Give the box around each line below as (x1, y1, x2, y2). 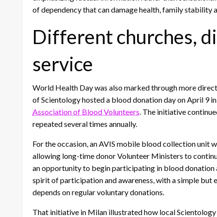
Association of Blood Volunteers (32, 107, 139, 117)
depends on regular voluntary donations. (32, 187, 164, 197)
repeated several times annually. (32, 119, 137, 129)
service (32, 52, 93, 76)
